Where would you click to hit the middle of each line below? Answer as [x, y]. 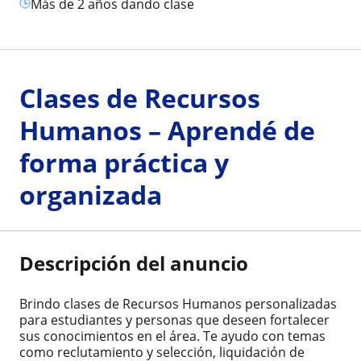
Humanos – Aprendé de [167, 130]
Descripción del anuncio [134, 263]
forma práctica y [124, 162]
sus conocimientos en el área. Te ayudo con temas [172, 336]
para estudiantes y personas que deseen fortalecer [174, 320]
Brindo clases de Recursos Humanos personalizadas [178, 304]
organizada [91, 195]
